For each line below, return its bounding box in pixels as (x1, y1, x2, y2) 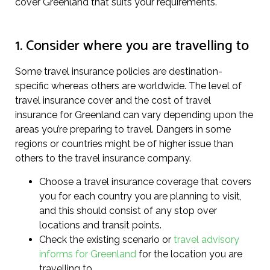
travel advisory (174, 233, 239, 245)
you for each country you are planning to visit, (39, 190, 242, 202)
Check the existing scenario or (39, 233, 174, 245)
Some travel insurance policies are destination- (15, 66, 222, 78)
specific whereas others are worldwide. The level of (15, 80, 242, 92)
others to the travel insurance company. (15, 152, 191, 165)
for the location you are (136, 248, 242, 260)
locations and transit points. (39, 219, 162, 231)
